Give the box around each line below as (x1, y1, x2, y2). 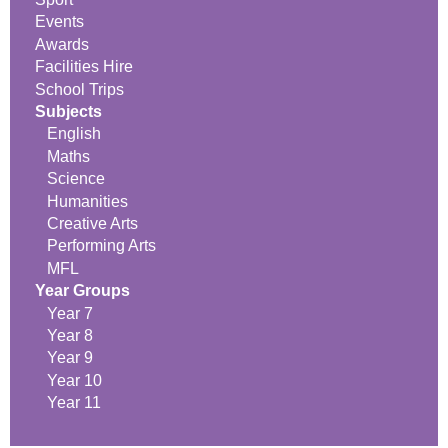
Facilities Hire (35, 58, 133, 76)
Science (47, 170, 105, 188)
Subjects (35, 103, 102, 121)
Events (35, 13, 84, 31)
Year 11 (43, 394, 101, 412)
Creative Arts (35, 214, 138, 232)
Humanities (47, 192, 128, 210)
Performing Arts (35, 237, 156, 255)
